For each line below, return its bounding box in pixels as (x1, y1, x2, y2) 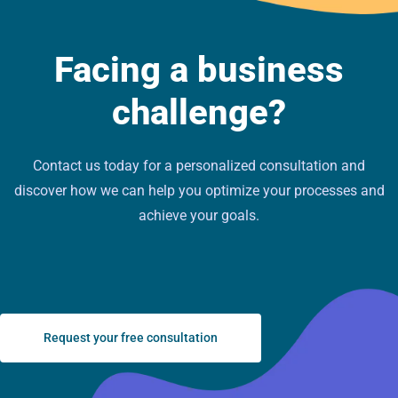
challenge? (112, 92, 286, 134)
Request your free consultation (44, 330, 218, 346)
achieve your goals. (139, 207, 259, 225)
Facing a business (54, 49, 344, 92)
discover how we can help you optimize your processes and (13, 182, 385, 200)
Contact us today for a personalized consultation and (33, 157, 365, 175)
